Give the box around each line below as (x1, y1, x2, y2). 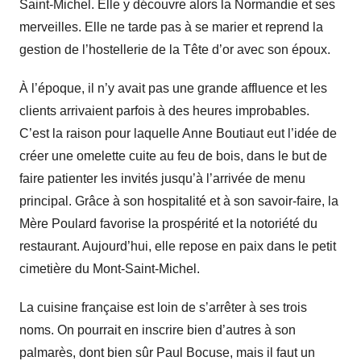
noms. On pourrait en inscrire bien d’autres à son (19, 323, 296, 338)
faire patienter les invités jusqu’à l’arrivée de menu (19, 172, 305, 186)
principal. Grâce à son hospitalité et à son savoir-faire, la (19, 194, 338, 209)
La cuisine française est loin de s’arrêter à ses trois (19, 301, 307, 315)
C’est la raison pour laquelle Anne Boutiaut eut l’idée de (19, 127, 337, 141)
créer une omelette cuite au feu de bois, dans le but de (19, 149, 327, 164)
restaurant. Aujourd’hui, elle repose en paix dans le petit (19, 239, 336, 254)
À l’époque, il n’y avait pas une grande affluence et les (19, 81, 327, 96)
